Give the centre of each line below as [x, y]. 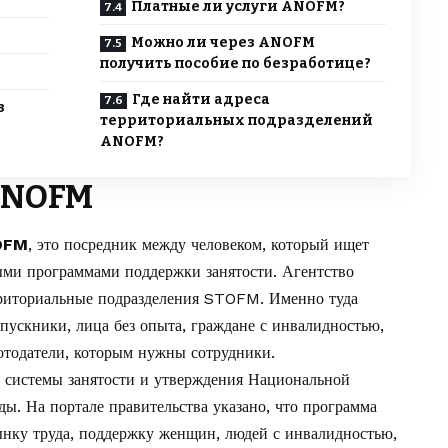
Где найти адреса [200, 100]
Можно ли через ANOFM [222, 43]
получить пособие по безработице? [235, 64]
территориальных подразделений [236, 121]
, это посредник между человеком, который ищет [198, 245]
